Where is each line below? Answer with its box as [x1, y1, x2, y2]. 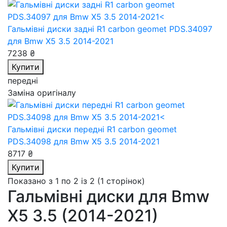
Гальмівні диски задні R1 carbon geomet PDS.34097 [8, 24, 212, 34]
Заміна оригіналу [8, 88, 76, 98]
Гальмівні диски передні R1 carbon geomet [8, 124, 177, 134]
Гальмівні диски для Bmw [8, 186, 209, 206]
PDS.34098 [8, 136, 54, 146]
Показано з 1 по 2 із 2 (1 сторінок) [8, 176, 145, 186]
